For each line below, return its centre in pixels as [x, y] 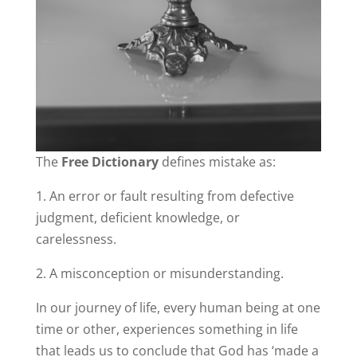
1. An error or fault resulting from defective [165, 196]
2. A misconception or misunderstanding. [159, 274]
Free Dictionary [110, 162]
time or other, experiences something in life [167, 330]
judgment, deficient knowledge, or [137, 218]
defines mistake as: [217, 162]
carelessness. [76, 239]
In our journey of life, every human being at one [178, 308]
